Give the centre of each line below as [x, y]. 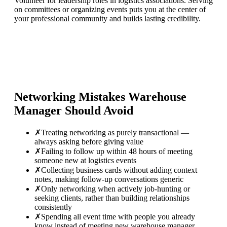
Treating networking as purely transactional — [115, 132]
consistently [53, 207]
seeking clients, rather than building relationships [112, 198]
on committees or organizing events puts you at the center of [110, 10]
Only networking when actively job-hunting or [116, 188]
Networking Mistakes [71, 97]
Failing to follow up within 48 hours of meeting [117, 151]
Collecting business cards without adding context [119, 170]
